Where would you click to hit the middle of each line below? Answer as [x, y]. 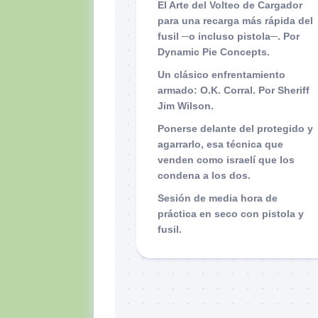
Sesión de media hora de [218, 198]
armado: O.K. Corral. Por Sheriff [234, 90]
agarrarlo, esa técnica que [220, 144]
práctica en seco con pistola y [231, 213]
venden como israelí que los [226, 159]
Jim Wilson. [186, 105]
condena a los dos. [204, 175]
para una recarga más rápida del [235, 20]
